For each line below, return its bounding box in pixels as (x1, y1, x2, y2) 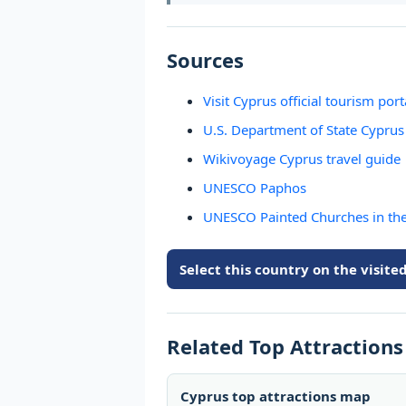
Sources (167, 46, 244, 73)
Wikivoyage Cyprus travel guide (203, 150, 401, 168)
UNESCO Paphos (203, 179, 306, 197)
